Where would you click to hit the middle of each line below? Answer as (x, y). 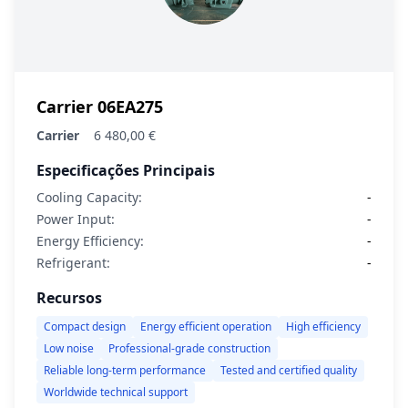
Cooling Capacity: (89, 197)
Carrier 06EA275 (100, 107)
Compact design (85, 326)
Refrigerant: (73, 263)
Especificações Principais (126, 170)
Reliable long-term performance (125, 370)
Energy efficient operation (206, 326)
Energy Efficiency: (90, 241)
